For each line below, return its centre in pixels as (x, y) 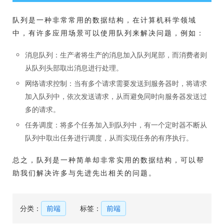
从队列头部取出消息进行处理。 (74, 68)
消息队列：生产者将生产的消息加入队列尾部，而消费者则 (116, 55)
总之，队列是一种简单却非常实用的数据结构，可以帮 (108, 160)
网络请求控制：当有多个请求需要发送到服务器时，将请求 (116, 83)
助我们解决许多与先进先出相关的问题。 (84, 173)
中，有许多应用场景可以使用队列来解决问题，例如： (108, 33)
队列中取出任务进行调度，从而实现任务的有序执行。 (109, 138)
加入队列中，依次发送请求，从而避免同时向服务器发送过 (116, 96)
